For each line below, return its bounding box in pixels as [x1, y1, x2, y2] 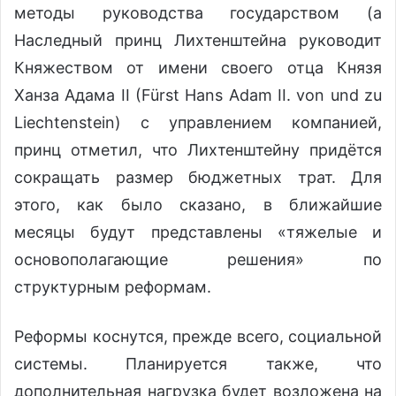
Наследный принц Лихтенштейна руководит [14, 30, 382, 49]
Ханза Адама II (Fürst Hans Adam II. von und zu [14, 85, 382, 104]
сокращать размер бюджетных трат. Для [14, 167, 382, 187]
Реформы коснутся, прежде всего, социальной [14, 326, 382, 346]
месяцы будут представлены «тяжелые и [14, 222, 382, 241]
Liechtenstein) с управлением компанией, [14, 112, 382, 132]
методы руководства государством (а [14, 3, 382, 22]
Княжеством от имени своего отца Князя [14, 57, 382, 77]
